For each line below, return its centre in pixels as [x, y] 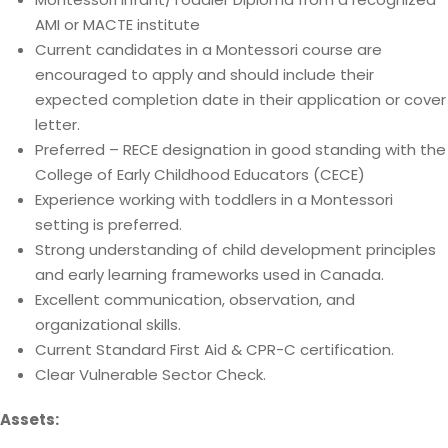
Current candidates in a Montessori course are [208, 49]
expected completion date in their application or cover [240, 99]
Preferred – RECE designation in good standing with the [240, 149]
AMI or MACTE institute [117, 24]
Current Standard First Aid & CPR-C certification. [214, 349]
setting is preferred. [108, 224]
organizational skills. [108, 324]
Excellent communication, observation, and [195, 299]
